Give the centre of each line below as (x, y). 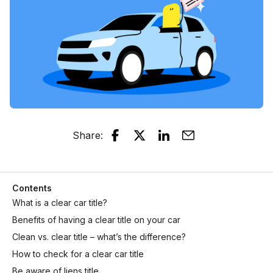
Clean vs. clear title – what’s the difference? (99, 236)
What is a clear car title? (60, 202)
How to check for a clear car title (78, 253)
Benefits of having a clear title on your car (96, 219)
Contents (32, 188)
